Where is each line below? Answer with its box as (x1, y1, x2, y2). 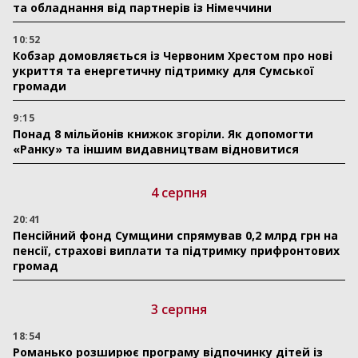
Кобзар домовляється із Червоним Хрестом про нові (13, 48, 332, 63)
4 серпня (151, 184, 207, 201)
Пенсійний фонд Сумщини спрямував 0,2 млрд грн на (13, 228, 338, 243)
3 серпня (151, 300, 207, 318)
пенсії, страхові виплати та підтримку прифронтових (13, 243, 340, 258)
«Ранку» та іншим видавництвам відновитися (13, 141, 302, 157)
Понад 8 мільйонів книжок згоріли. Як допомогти (13, 126, 313, 141)
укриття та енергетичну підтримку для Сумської (13, 63, 314, 78)
